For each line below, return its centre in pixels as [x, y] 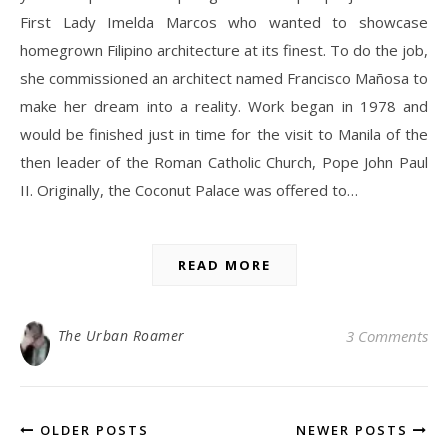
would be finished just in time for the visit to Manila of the [224, 134]
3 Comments [387, 336]
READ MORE [224, 265]
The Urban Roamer [121, 336]
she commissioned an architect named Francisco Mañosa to [224, 78]
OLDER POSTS [92, 430]
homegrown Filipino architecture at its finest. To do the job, [224, 50]
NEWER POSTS [354, 430]
